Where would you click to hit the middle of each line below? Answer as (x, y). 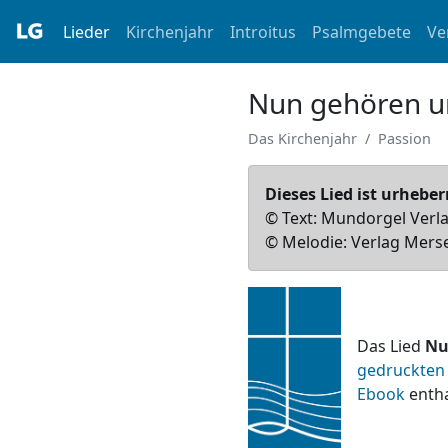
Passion (404, 138)
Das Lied (390, 345)
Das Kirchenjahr (302, 138)
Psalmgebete (361, 31)
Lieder (86, 31)
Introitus (263, 31)
